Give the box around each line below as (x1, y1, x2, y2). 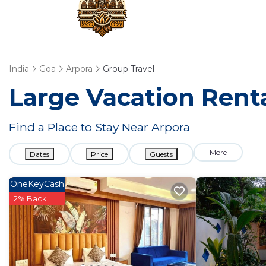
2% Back (14, 194, 47, 203)
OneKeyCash (10, 179, 64, 189)
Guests (150, 150, 173, 159)
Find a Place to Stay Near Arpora (9, 120, 190, 134)
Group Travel (103, 64, 154, 74)
